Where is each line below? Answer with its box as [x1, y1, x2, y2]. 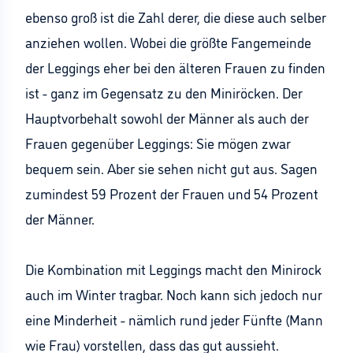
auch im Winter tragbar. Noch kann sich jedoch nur [25, 284, 322, 303]
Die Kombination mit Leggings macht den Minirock [25, 259, 321, 278]
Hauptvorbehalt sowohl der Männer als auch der [25, 108, 309, 127]
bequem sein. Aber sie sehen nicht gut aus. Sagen [25, 158, 318, 177]
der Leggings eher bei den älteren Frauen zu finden [25, 58, 325, 76]
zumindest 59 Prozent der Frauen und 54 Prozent [25, 184, 318, 203]
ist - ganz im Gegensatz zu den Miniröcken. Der [25, 83, 303, 102]
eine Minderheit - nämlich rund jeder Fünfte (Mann [25, 310, 323, 329]
